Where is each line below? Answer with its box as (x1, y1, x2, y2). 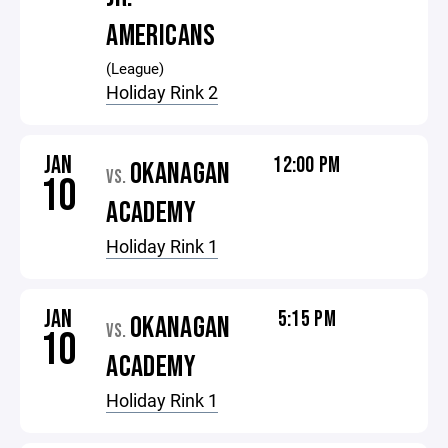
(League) (106, 58, 165, 78)
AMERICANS (106, 18, 216, 54)
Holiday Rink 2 (106, 80, 219, 104)
